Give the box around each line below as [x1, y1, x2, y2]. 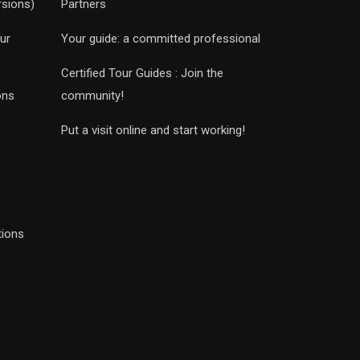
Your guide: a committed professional [61, 31, 260, 46]
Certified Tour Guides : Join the [61, 66, 223, 80]
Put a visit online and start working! [61, 123, 245, 137]
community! [61, 88, 124, 103]
